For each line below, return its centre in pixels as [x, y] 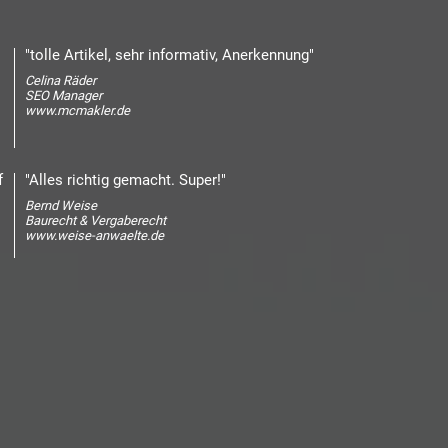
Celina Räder [60, 80]
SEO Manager [63, 95]
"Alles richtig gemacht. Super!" [125, 180]
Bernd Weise [61, 205]
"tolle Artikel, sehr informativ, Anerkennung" [169, 55]
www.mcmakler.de [77, 110]
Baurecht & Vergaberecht [95, 220]
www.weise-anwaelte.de [94, 235]
